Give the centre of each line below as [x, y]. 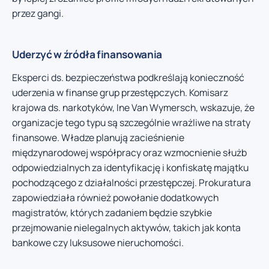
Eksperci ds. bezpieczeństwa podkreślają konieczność [128, 77]
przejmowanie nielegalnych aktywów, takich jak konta [126, 227]
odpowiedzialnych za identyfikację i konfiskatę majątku [130, 167]
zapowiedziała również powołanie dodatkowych [115, 197]
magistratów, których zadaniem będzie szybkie [112, 212]
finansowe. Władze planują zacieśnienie [98, 137]
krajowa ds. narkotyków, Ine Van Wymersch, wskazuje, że [133, 107]
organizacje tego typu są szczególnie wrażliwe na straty [131, 122]
